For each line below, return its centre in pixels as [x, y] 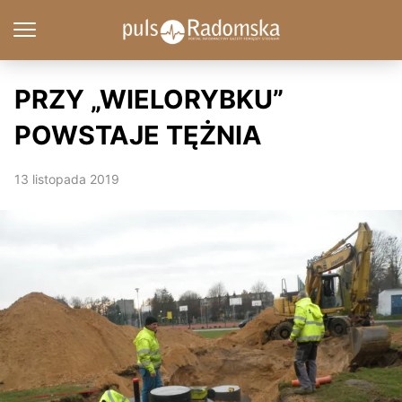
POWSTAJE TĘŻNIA [138, 135]
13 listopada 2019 [67, 179]
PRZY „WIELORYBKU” [149, 99]
